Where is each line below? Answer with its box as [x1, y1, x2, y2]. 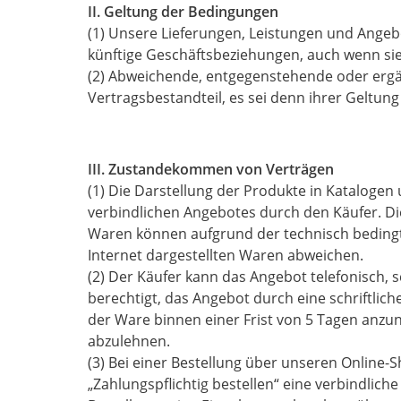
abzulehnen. [88, 331, 170, 351]
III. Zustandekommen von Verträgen [88, 159, 334, 179]
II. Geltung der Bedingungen [88, 2, 278, 21]
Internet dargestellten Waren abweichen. [88, 245, 363, 265]
